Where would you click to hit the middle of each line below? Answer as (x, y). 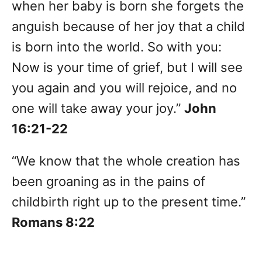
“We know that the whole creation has (126, 161)
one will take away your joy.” (98, 108)
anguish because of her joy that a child (128, 27)
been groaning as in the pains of (108, 182)
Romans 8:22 (53, 223)
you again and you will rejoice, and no (124, 88)
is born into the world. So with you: (117, 47)
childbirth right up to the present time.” (129, 202)
